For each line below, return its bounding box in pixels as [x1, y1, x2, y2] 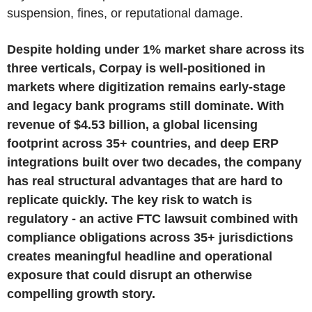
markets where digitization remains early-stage [7, 79, 286, 94]
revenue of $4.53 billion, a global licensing [7, 117, 258, 132]
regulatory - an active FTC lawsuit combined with [7, 211, 298, 226]
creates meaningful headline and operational [7, 249, 272, 263]
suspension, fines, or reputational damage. [7, 6, 243, 20]
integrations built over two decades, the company [7, 155, 302, 169]
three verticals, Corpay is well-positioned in [7, 61, 265, 75]
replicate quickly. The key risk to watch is [7, 192, 252, 207]
